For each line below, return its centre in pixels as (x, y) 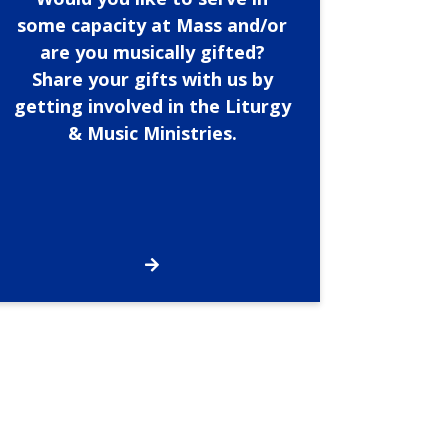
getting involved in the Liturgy (152, 106)
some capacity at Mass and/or (152, 25)
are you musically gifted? (152, 52)
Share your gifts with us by (152, 79)
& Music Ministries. (152, 133)
